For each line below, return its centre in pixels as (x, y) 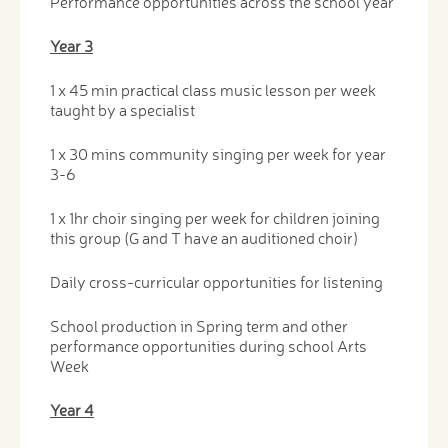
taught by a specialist (122, 109)
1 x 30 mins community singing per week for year (218, 153)
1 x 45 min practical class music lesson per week (213, 89)
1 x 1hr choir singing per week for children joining (215, 217)
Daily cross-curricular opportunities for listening (216, 281)
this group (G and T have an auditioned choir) (204, 237)
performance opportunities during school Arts (208, 345)
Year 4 (72, 409)
